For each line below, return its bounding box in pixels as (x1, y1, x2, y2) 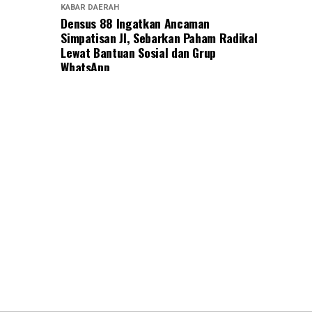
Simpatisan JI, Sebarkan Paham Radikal (61, 29, 258, 47)
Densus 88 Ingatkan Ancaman (61, 14, 210, 33)
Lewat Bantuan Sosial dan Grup (61, 43, 217, 62)
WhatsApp (61, 58, 110, 77)
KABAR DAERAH (61, 3, 120, 13)
